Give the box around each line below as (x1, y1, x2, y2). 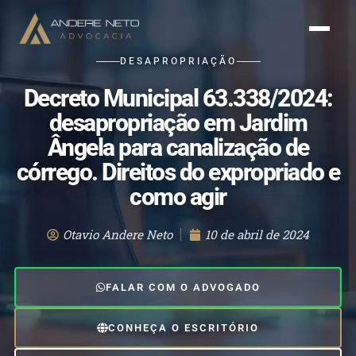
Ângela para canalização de (47, 134, 309, 161)
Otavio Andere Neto (63, 226, 172, 242)
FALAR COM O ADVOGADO (106, 281, 261, 293)
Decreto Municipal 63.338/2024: (23, 85, 333, 112)
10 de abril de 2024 (205, 226, 309, 242)
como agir (130, 184, 226, 211)
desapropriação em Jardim (48, 110, 308, 137)
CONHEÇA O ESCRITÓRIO (107, 322, 259, 335)
